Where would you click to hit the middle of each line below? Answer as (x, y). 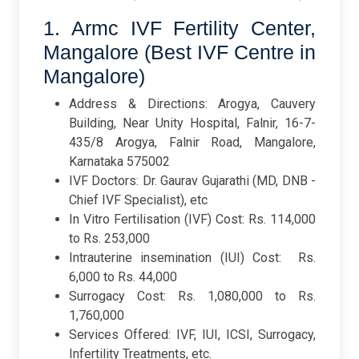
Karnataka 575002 (119, 162)
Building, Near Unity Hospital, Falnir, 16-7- (192, 123)
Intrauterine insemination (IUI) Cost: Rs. (192, 258)
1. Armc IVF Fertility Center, (179, 28)
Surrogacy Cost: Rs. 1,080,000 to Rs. (192, 296)
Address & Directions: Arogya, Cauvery (192, 104)
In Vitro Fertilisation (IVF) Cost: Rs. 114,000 (192, 220)
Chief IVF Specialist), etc (138, 200)
